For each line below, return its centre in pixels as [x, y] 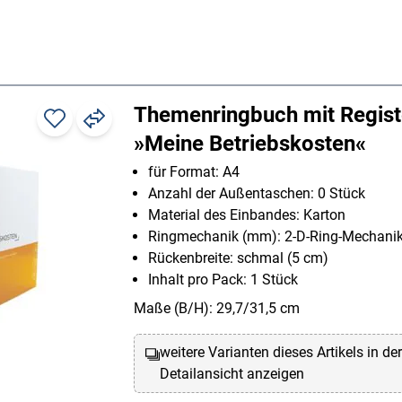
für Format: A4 [194, 172]
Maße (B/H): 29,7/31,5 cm [217, 309]
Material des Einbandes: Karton [247, 215]
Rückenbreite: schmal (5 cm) [238, 258]
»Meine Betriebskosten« [250, 144]
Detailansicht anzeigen [232, 374]
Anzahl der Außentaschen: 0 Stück [257, 194]
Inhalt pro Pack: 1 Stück [223, 280]
